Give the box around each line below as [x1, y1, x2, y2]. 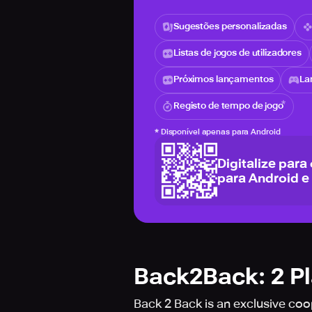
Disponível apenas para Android [160, 127, 281, 136]
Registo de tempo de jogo [173, 100, 283, 111]
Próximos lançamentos [173, 74, 274, 84]
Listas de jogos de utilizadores [173, 47, 302, 58]
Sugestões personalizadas [173, 21, 287, 31]
